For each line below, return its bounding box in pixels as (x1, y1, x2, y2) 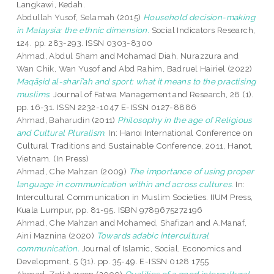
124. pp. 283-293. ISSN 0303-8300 (16, 38, 153, 48)
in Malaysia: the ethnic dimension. (16, 25, 150, 35)
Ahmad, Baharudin (16, 115, 91, 125)
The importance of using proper (128, 166, 254, 177)
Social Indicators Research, (149, 25, 256, 35)
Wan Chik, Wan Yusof (16, 64, 100, 74)
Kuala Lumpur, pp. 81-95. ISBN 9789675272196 (16, 205, 203, 215)
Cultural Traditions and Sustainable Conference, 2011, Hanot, (16, 141, 253, 151)
